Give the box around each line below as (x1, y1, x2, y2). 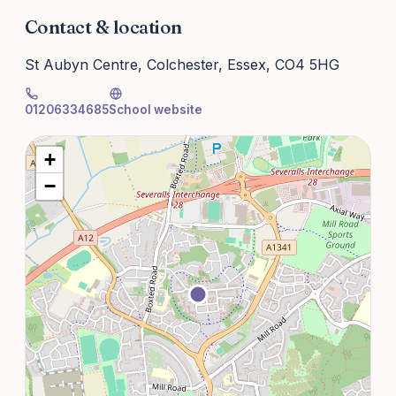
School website (109, 103, 202, 118)
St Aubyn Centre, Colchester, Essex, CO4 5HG (25, 56, 339, 74)
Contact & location (25, 15, 182, 39)
